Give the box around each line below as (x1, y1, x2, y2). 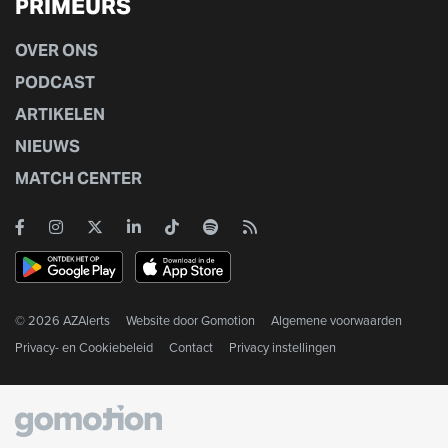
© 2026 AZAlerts (15, 311, 110, 331)
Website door (126, 311, 201, 331)
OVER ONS (15, 40, 98, 62)
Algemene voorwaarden (271, 311, 402, 331)
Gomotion (201, 311, 255, 331)
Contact (169, 338, 213, 358)
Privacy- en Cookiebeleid (15, 338, 153, 358)
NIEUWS (15, 136, 80, 158)
